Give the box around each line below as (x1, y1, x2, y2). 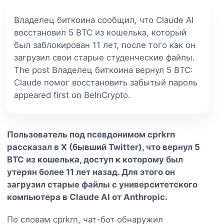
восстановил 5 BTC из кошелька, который (14, 27, 186, 37)
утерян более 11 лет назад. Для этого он (7, 166, 175, 177)
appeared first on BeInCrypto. (14, 89, 130, 100)
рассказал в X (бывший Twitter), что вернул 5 (7, 141, 200, 152)
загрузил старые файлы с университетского (7, 179, 197, 189)
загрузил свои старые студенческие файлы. (14, 52, 195, 62)
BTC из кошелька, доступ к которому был (7, 154, 183, 164)
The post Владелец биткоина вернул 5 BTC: (14, 64, 193, 75)
